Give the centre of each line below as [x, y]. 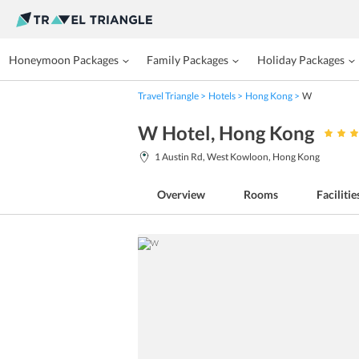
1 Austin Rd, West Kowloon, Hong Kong [237, 157]
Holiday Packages [301, 60]
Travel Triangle [168, 96]
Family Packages [188, 60]
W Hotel [174, 133]
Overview [181, 194]
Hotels [222, 96]
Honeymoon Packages [64, 60]
